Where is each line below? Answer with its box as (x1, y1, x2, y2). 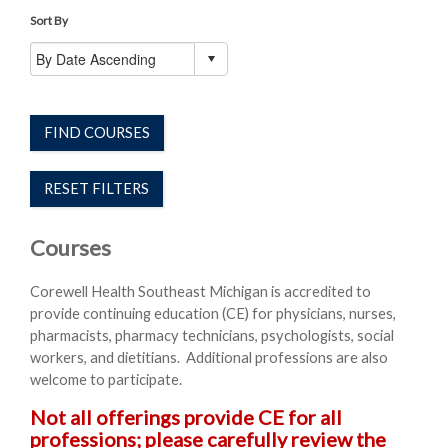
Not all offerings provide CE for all (30, 404, 342, 429)
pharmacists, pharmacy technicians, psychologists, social (30, 327, 394, 345)
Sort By (30, 12, 68, 27)
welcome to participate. (30, 371, 185, 389)
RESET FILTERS (44, 180, 149, 198)
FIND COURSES (44, 124, 150, 142)
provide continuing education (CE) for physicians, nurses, (30, 305, 396, 323)
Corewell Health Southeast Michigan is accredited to (30, 283, 371, 301)
